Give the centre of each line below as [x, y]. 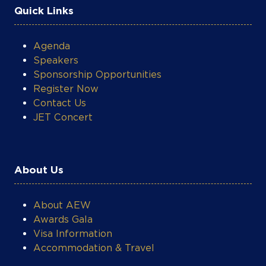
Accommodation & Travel [94, 197]
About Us [39, 119]
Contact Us [60, 52]
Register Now [66, 38]
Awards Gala [63, 169]
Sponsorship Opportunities [97, 24]
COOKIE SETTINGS [41, 85]
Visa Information [73, 183]
